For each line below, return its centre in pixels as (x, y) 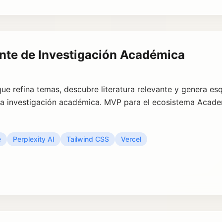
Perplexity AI (34, 139)
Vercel (131, 139)
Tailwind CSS (88, 139)
